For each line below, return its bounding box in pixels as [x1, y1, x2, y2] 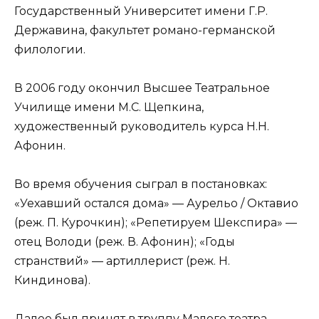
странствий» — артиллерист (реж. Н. [14, 253, 230, 268]
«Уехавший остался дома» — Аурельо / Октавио [14, 196, 298, 210]
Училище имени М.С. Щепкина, [14, 100, 204, 114]
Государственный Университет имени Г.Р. [14, 4, 268, 18]
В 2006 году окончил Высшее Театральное [14, 80, 270, 95]
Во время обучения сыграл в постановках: [14, 177, 267, 191]
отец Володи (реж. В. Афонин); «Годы [14, 234, 235, 249]
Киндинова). [14, 273, 90, 287]
